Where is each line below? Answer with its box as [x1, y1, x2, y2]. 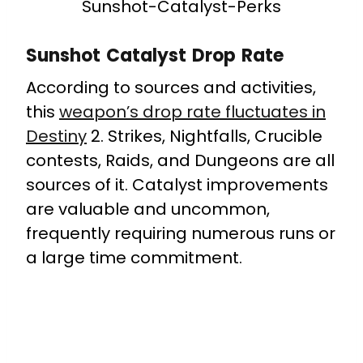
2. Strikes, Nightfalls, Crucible [87, 125, 322, 148]
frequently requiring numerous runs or [26, 222, 335, 246]
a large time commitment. [26, 246, 242, 270]
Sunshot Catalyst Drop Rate [26, 43, 284, 69]
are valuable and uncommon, [26, 198, 270, 221]
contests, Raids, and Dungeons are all [26, 149, 335, 173]
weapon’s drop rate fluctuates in [59, 100, 326, 124]
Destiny [26, 125, 87, 148]
